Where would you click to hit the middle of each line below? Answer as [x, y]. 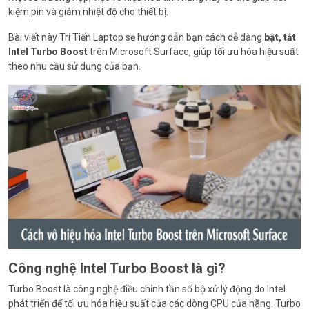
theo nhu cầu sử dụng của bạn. [74, 66]
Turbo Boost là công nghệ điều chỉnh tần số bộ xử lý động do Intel [147, 289]
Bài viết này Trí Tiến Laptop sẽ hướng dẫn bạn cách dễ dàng [136, 37]
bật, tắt [280, 37]
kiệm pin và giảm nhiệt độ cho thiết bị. [88, 12]
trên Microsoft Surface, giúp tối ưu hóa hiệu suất [193, 52]
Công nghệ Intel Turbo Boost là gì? [117, 269]
